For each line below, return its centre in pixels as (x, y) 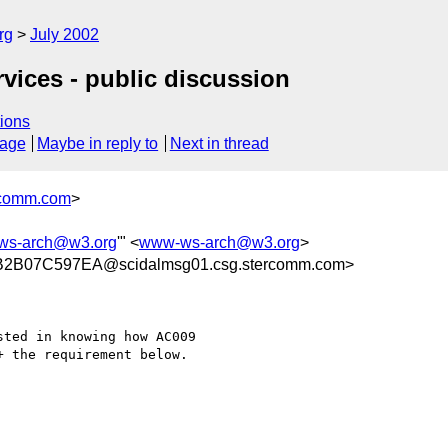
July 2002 (64, 34)
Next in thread (219, 144)
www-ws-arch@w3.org (219, 242)
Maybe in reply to (98, 144)
